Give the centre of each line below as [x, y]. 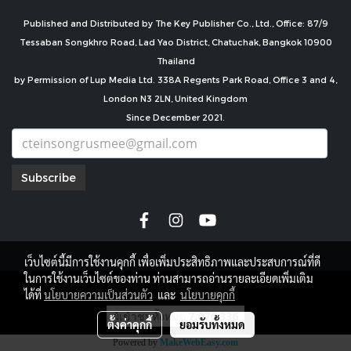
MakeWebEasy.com [199, 342]
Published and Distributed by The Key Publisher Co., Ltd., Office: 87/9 [175, 23]
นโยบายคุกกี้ [208, 295]
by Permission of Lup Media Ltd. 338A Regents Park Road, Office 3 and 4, [175, 80]
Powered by [136, 342]
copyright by [175, 288]
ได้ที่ [34, 295]
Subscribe [49, 178]
